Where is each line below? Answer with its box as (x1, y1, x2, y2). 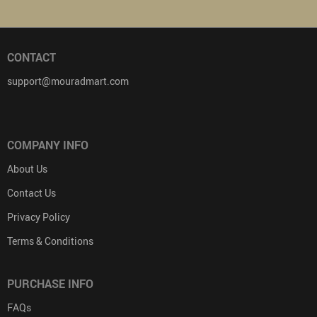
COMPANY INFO (7, 137, 88, 154)
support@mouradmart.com (7, 74, 129, 88)
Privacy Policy (7, 210, 70, 224)
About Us (7, 162, 47, 176)
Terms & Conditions (7, 234, 93, 248)
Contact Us (7, 186, 56, 200)
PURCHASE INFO (7, 276, 93, 292)
